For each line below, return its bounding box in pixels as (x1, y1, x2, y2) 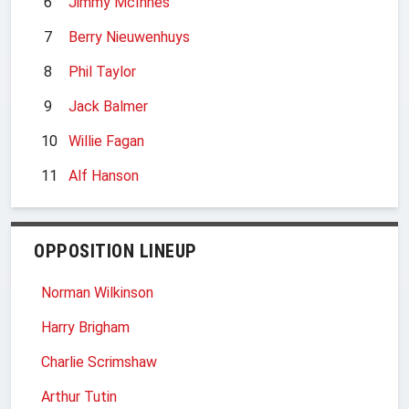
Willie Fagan (68, 131, 144, 150)
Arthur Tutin (41, 387, 117, 405)
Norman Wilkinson (41, 283, 153, 301)
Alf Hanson (68, 166, 139, 184)
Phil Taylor (68, 62, 136, 80)
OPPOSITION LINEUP (34, 239, 197, 262)
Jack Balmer (68, 97, 148, 115)
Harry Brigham (41, 318, 130, 336)
